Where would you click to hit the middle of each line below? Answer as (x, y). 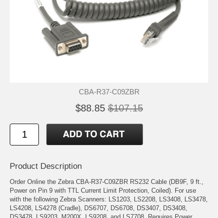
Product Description (46, 166)
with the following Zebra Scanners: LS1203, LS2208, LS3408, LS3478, (109, 199)
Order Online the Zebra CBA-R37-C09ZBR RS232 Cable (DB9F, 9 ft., (107, 182)
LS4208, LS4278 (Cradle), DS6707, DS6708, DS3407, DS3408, (99, 208)
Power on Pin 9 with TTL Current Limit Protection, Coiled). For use (103, 190)
